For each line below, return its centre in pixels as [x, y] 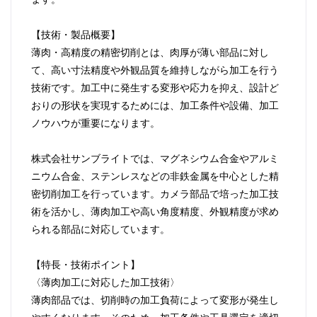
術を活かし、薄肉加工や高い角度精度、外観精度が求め [155, 211]
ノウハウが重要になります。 [96, 123]
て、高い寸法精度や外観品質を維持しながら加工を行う [155, 70]
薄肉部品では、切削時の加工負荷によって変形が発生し [155, 300]
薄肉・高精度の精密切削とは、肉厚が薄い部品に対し [150, 52]
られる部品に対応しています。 [100, 229]
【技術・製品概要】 [76, 34]
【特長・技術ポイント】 [86, 264]
